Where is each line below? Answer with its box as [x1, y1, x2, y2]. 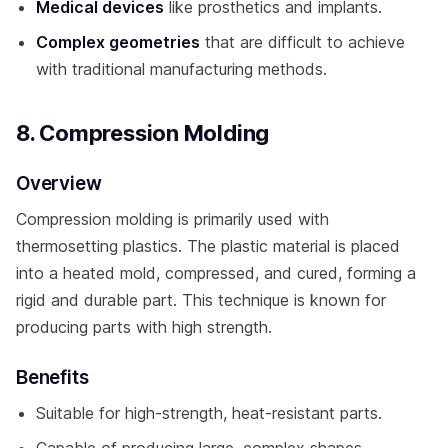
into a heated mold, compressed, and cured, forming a [16, 262, 416, 283]
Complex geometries [36, 31, 200, 52]
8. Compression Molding [16, 119, 270, 146]
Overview [16, 171, 102, 195]
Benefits [16, 365, 89, 389]
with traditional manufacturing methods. [36, 58, 327, 79]
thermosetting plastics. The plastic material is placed [16, 235, 400, 256]
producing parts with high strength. [16, 316, 272, 337]
